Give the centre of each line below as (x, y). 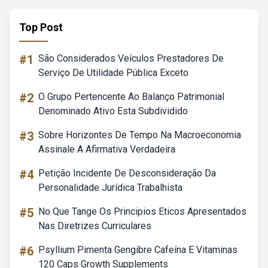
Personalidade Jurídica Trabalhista (110, 188)
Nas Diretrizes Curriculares (95, 226)
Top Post (41, 27)
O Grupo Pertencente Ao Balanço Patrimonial (131, 97)
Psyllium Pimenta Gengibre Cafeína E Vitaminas (138, 250)
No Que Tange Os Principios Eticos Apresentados (142, 211)
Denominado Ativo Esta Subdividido (113, 111)
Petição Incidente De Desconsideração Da (127, 173)
